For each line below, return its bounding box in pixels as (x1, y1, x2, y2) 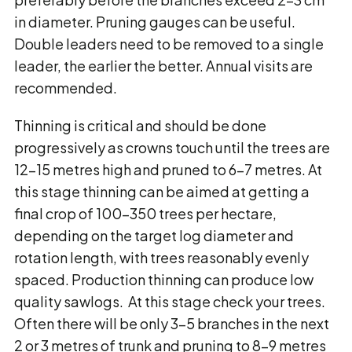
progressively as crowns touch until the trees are (14, 138, 330, 156)
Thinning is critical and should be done (14, 116, 266, 134)
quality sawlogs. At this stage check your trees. (14, 292, 325, 310)
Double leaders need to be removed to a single (14, 35, 324, 53)
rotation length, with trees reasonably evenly (14, 248, 309, 266)
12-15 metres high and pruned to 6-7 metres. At (14, 160, 322, 178)
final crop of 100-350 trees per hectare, (14, 204, 277, 222)
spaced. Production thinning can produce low (14, 270, 313, 288)
